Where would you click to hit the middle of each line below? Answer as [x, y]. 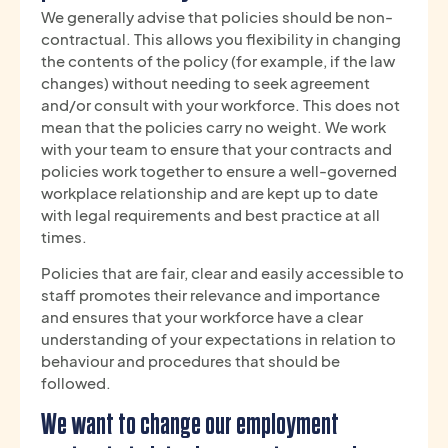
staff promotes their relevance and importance [210, 295]
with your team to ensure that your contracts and [216, 148]
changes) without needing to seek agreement [205, 82]
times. [64, 236]
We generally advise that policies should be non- [217, 16]
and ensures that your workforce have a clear [202, 317]
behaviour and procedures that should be [190, 361]
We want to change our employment [190, 424]
